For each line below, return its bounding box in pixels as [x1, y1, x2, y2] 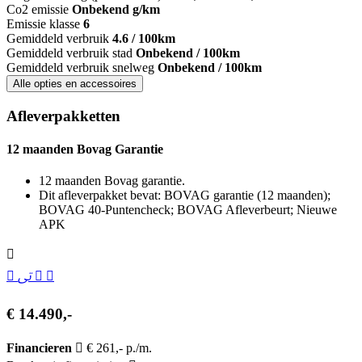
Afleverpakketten [6, 107, 120, 124]
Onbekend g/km [72, 2, 160, 17]
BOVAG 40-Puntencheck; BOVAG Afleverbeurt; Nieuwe [39, 203, 337, 217]
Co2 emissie [6, 2, 69, 17]
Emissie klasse [6, 17, 80, 32]
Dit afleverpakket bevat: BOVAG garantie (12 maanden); [39, 188, 330, 203]
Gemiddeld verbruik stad [6, 46, 133, 61]
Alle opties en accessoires [80, 78, 137, 90]
